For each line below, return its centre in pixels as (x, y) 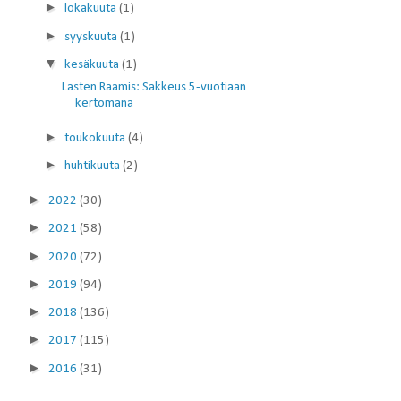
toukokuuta (96, 138)
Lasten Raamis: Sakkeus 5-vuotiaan (154, 88)
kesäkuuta (93, 64)
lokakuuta (92, 9)
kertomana (104, 104)
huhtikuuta (94, 166)
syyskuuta (92, 37)
